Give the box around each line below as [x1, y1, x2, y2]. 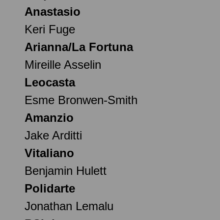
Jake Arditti [25, 128, 82, 142]
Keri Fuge [25, 22, 75, 36]
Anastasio [25, 4, 81, 18]
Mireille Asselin [25, 57, 101, 71]
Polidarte [25, 181, 75, 195]
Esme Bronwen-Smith [25, 93, 137, 107]
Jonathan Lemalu [25, 199, 113, 213]
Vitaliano [25, 146, 74, 160]
